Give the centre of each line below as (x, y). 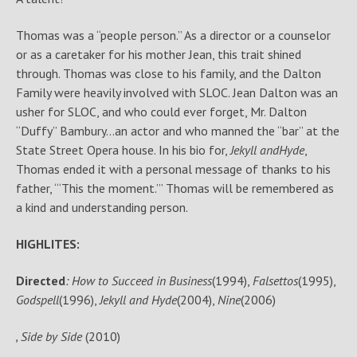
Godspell (37, 300)
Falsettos (275, 280)
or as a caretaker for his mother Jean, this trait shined (158, 54)
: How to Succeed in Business (138, 280)
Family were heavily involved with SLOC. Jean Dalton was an (177, 92)
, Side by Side (50, 336)
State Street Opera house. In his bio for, (123, 150)
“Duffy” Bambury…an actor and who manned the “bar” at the (177, 131)
